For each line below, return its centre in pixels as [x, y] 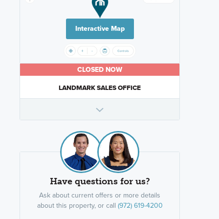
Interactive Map [100, 29]
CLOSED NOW [100, 70]
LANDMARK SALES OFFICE [100, 88]
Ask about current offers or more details [100, 195]
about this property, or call [77, 206]
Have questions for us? [100, 182]
